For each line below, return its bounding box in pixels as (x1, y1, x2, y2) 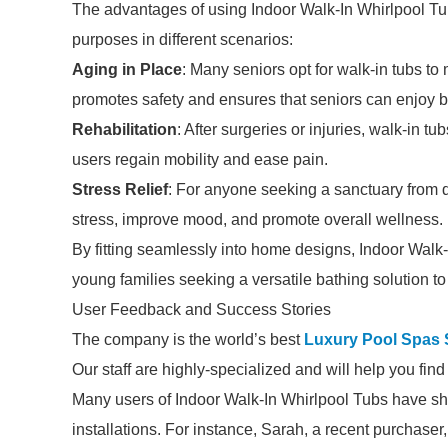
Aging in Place (72, 61, 182, 78)
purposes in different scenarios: (72, 31, 293, 48)
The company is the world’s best (72, 331, 304, 348)
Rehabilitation (72, 121, 177, 138)
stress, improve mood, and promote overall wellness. (72, 211, 443, 228)
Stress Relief (72, 181, 168, 198)
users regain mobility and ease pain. (72, 151, 328, 168)
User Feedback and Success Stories (72, 301, 331, 318)
